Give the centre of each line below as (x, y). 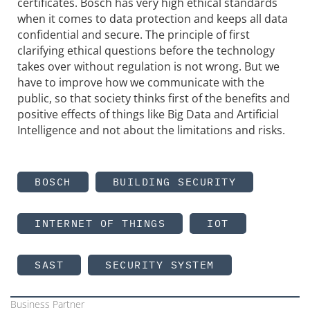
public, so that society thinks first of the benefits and (154, 98)
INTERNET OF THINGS (100, 223)
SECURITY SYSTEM (160, 264)
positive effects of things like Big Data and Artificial (148, 114)
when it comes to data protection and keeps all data (153, 18)
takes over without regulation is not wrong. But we (148, 66)
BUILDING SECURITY (174, 181)
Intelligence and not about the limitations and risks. (151, 130)
